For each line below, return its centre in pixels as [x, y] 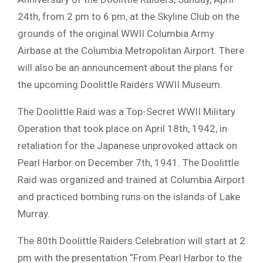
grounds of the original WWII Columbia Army [116, 34]
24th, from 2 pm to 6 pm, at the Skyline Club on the [129, 17]
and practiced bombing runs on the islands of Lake [129, 197]
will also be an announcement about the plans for [125, 68]
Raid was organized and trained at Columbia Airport [131, 180]
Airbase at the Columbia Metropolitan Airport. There [131, 51]
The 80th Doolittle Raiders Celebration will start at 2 [131, 241]
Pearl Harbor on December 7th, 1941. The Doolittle [128, 163]
